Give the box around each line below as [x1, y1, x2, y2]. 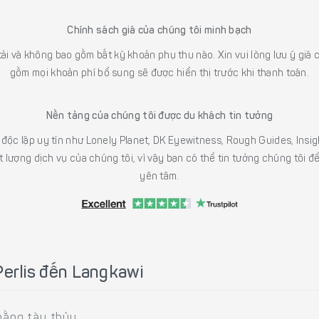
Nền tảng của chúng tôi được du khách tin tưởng [46, 112, 273, 122]
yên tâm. [140, 172, 179, 183]
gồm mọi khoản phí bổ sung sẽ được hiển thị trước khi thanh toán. [9, 69, 310, 80]
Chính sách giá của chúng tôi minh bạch [67, 26, 252, 37]
